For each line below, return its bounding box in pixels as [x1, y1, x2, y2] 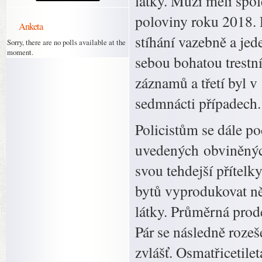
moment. [7, 47, 33, 57]
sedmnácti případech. [135, 93, 261, 113]
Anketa [19, 19, 43, 33]
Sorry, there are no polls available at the [7, 37, 126, 47]
